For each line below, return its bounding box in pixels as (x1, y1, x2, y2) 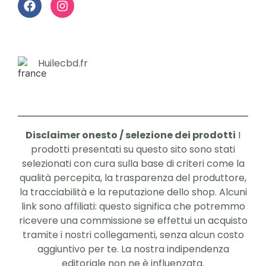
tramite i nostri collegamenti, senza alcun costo (22, 227, 244, 242)
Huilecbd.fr (38, 56, 88, 70)
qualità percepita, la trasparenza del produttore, (20, 170, 246, 185)
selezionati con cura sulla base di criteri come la (21, 156, 245, 170)
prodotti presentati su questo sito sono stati (31, 142, 235, 156)
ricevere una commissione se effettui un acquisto (18, 213, 248, 227)
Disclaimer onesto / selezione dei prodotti (26, 128, 236, 142)
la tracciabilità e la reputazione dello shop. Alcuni (19, 185, 247, 199)
